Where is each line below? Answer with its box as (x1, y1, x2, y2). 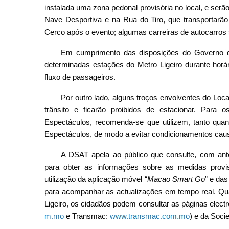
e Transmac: (64, 211, 110, 220)
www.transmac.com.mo (110, 211, 190, 220)
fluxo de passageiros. (44, 72, 116, 81)
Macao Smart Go (147, 174, 205, 184)
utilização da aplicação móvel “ (44, 174, 147, 184)
